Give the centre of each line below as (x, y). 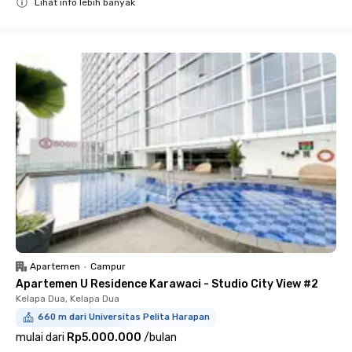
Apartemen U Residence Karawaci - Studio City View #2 (167, 284)
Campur (108, 266)
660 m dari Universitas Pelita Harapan (124, 317)
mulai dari (40, 337)
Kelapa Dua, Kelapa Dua (68, 299)
